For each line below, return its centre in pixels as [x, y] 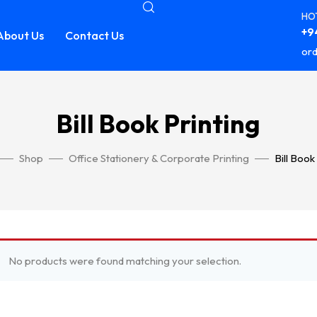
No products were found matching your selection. [125, 261]
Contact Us [94, 35]
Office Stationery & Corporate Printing [158, 158]
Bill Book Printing [158, 123]
